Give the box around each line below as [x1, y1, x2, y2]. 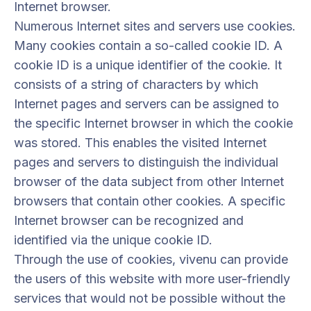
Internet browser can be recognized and [14, 213, 244, 228]
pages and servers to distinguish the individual [14, 155, 278, 169]
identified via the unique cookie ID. [14, 233, 212, 247]
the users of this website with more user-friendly [14, 271, 290, 286]
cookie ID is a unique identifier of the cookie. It [14, 58, 282, 72]
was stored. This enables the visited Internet [14, 135, 267, 150]
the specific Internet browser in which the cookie [14, 116, 293, 131]
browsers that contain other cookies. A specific [14, 194, 285, 208]
